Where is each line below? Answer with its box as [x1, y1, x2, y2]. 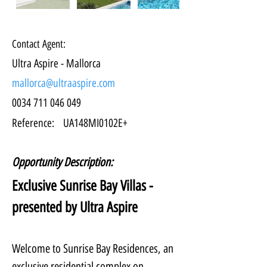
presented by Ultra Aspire [12, 198, 138, 216]
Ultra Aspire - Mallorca [12, 57, 101, 70]
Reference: [12, 116, 54, 130]
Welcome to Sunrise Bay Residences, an [12, 241, 176, 256]
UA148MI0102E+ [63, 116, 128, 130]
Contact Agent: [12, 38, 66, 51]
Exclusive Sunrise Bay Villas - [12, 177, 156, 194]
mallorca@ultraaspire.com [12, 76, 115, 90]
